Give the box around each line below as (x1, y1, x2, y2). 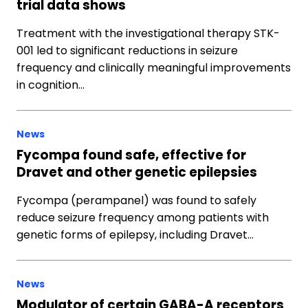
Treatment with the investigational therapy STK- (16, 25, 280, 41)
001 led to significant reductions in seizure (16, 43, 238, 58)
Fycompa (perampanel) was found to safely (16, 192, 256, 208)
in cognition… (16, 77, 85, 93)
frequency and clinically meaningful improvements (16, 60, 291, 76)
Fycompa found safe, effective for (16, 146, 246, 164)
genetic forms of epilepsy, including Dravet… (16, 227, 254, 243)
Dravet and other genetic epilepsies (16, 164, 257, 181)
